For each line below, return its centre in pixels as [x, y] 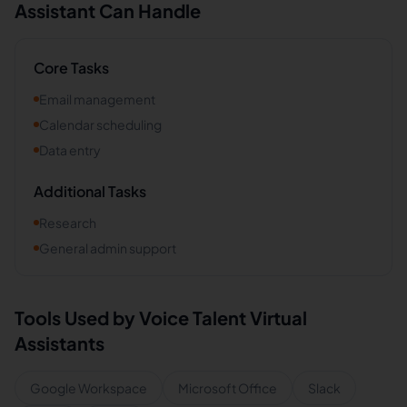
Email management [97, 99]
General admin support [108, 248]
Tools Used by [77, 318]
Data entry [70, 150]
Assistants [60, 343]
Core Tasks [71, 68]
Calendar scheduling [100, 124]
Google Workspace [89, 388]
